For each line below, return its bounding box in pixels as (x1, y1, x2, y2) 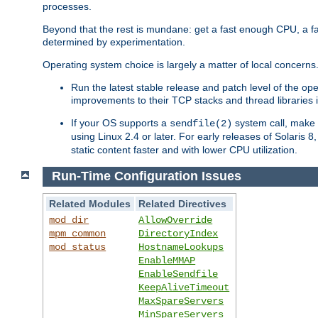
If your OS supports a (71, 116, 170, 128)
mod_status (49, 241, 106, 253)
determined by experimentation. (43, 35, 185, 48)
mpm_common (49, 228, 106, 240)
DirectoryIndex (138, 228, 219, 240)
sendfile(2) (170, 117, 232, 129)
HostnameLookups (138, 241, 224, 253)
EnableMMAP (138, 255, 196, 267)
